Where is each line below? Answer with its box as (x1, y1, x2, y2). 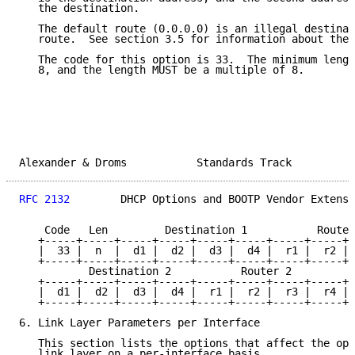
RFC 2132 (19, 193, 70, 206)
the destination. (19, 2, 139, 15)
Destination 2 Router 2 (19, 265, 292, 278)
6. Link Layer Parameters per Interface (19, 316, 260, 330)
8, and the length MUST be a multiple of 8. (19, 63, 304, 77)
